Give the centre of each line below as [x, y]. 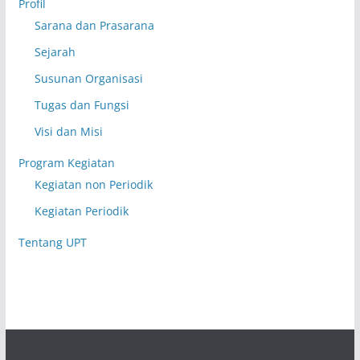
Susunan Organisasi [88, 79]
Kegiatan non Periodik [93, 185]
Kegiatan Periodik [81, 211]
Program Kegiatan [66, 163]
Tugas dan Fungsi [82, 105]
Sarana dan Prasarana [94, 26]
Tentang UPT [52, 243]
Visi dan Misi [68, 132]
